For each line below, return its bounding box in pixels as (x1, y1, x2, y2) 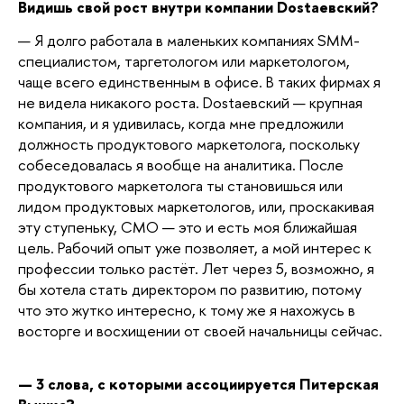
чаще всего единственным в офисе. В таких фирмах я (18, 70, 381, 92)
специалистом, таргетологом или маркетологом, (18, 50, 350, 71)
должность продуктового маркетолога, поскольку (18, 133, 360, 154)
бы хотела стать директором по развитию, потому (18, 278, 362, 299)
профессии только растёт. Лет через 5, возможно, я (18, 257, 374, 279)
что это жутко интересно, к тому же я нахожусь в (18, 298, 355, 320)
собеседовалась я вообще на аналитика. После (18, 153, 344, 175)
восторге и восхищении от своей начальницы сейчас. (18, 319, 382, 341)
